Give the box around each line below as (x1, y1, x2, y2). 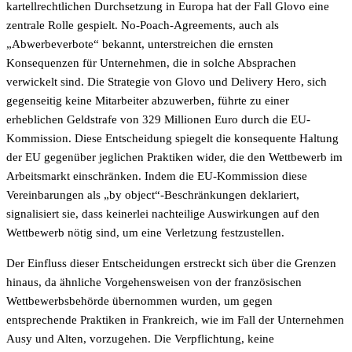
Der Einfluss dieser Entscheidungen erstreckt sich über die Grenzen (6, 256, 336, 269)
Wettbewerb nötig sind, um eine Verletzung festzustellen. (6, 225, 284, 239)
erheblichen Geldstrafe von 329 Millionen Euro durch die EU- (6, 112, 310, 126)
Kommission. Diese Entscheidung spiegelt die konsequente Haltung (6, 131, 339, 145)
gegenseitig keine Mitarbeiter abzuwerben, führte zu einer (6, 93, 289, 107)
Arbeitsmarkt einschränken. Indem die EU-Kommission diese (6, 169, 307, 182)
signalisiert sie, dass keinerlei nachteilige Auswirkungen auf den (6, 207, 320, 220)
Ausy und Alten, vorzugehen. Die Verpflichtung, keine (6, 332, 274, 345)
